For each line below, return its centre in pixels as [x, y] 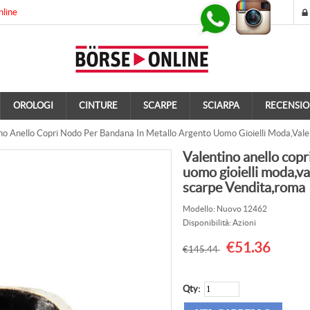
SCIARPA [221, 106]
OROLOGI [33, 106]
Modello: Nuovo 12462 [225, 209]
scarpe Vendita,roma [244, 188]
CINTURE [98, 106]
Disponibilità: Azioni [219, 222]
